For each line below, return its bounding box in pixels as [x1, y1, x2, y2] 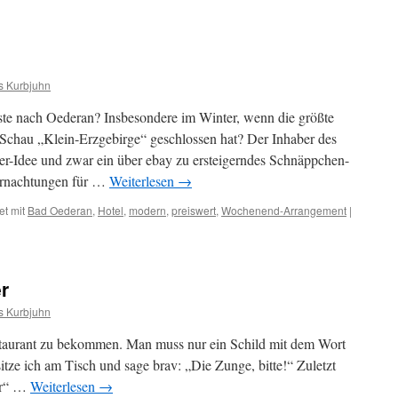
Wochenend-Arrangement [221, 203, 346, 218]
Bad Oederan [28, 203, 92, 218]
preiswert [171, 203, 216, 218]
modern [129, 203, 166, 218]
